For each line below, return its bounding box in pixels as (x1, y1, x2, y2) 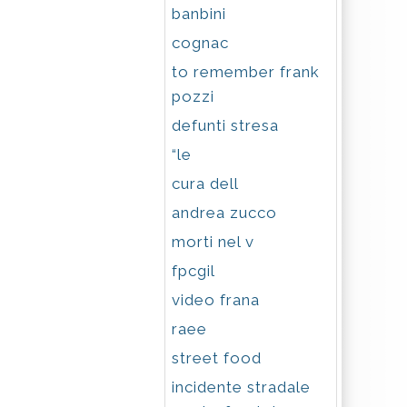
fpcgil (172, 262, 215, 280)
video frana (172, 291, 260, 309)
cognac (172, 34, 229, 52)
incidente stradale (172, 378, 311, 396)
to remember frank (172, 63, 320, 81)
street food (172, 349, 262, 367)
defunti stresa (172, 116, 279, 134)
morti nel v (172, 233, 254, 251)
